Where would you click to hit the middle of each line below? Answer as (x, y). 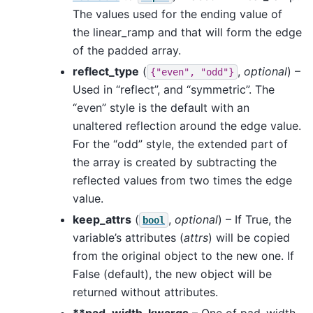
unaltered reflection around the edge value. (187, 125)
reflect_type (106, 71)
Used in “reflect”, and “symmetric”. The (174, 89)
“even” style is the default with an (161, 107)
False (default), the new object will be (172, 274)
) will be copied (249, 237)
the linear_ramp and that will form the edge (187, 32)
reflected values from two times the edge (182, 180)
